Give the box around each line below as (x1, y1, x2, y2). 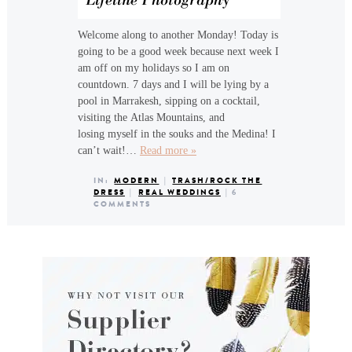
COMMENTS (93, 198, 151, 210)
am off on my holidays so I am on (77, 62, 229, 74)
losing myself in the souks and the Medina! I (77, 128, 276, 140)
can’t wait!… (77, 145, 140, 156)
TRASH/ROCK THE (172, 174, 262, 186)
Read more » (139, 145, 196, 156)
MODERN (114, 174, 159, 186)
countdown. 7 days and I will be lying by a (77, 79, 269, 90)
